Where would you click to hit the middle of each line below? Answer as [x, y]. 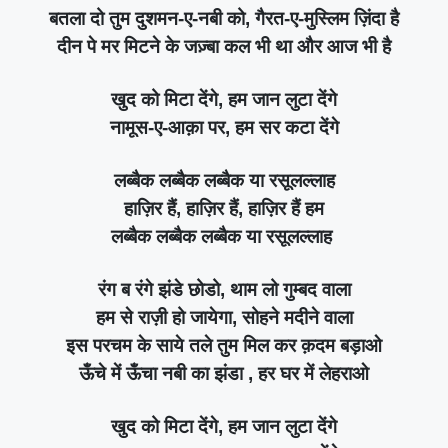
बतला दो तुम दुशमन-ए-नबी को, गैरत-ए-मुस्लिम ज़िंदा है [224, 18]
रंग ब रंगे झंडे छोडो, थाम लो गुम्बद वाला [224, 289]
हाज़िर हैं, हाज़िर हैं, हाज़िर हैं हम [224, 208]
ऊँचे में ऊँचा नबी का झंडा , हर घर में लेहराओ [224, 373]
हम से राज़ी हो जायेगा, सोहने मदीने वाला [224, 317]
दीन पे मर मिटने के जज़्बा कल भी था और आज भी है [224, 46]
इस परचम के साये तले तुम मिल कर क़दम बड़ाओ [224, 345]
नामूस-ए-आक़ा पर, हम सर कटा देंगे [224, 127]
